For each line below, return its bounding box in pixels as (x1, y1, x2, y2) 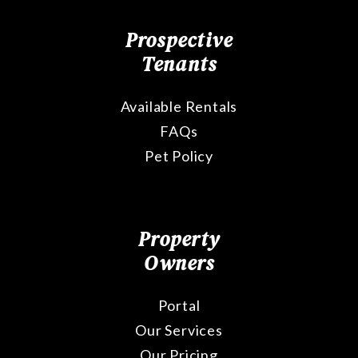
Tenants (141, 50, 217, 78)
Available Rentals (120, 97, 238, 116)
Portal (157, 296, 201, 315)
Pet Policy (145, 147, 213, 165)
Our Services (135, 321, 223, 340)
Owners (144, 249, 214, 277)
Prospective (125, 26, 233, 54)
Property (138, 225, 220, 253)
